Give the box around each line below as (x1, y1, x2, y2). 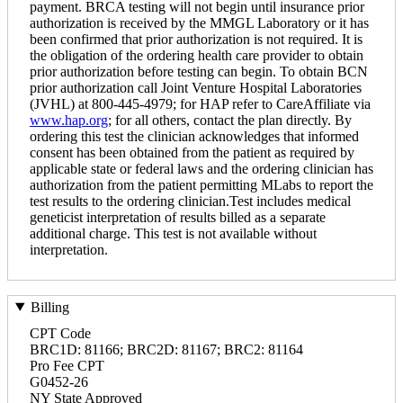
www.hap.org (30, 112, 108, 129)
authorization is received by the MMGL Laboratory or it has (30, 15, 369, 31)
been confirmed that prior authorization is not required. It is (30, 31, 363, 48)
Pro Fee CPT (30, 357, 104, 373)
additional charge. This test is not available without (30, 226, 317, 242)
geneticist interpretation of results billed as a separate (30, 210, 326, 226)
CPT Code (30, 325, 91, 341)
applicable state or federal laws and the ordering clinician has (30, 161, 373, 177)
